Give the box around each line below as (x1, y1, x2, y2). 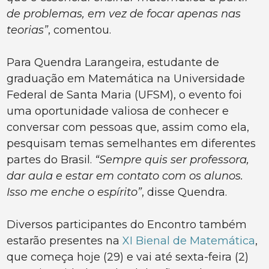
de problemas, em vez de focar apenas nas (7, 7, 241, 21)
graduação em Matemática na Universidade (7, 72, 246, 86)
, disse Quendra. (142, 186, 228, 199)
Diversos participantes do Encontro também (7, 218, 247, 232)
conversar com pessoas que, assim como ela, (7, 121, 250, 134)
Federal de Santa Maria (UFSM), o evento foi (7, 88, 243, 102)
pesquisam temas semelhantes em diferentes (7, 137, 256, 151)
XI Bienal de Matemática (122, 234, 256, 248)
